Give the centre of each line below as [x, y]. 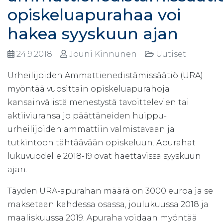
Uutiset [172, 54]
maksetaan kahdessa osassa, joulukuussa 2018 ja [108, 204]
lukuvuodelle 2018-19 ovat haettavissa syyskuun [104, 156]
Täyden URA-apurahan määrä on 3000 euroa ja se [110, 191]
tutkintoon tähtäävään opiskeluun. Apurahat [102, 142]
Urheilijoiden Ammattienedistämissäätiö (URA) [105, 75]
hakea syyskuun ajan [93, 33]
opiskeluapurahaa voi [94, 14]
